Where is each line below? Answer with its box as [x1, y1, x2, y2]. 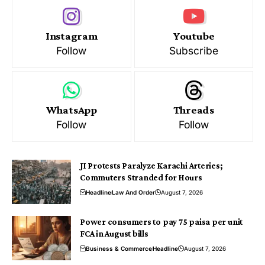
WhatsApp [46, 104, 97, 117]
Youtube [173, 30, 215, 43]
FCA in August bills [80, 229, 148, 239]
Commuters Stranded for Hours [80, 173, 202, 183]
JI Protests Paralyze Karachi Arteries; [80, 161, 222, 171]
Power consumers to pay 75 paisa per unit [80, 217, 243, 227]
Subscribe [169, 44, 218, 57]
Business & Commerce [86, 245, 152, 253]
